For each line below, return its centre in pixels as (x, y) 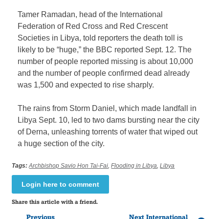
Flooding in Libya (134, 166)
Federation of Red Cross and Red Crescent (93, 26)
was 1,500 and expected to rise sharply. (86, 85)
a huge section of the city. (61, 144)
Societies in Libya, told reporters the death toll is (100, 38)
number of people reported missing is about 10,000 (106, 62)
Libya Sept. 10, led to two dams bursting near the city (109, 120)
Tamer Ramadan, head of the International (90, 15)
